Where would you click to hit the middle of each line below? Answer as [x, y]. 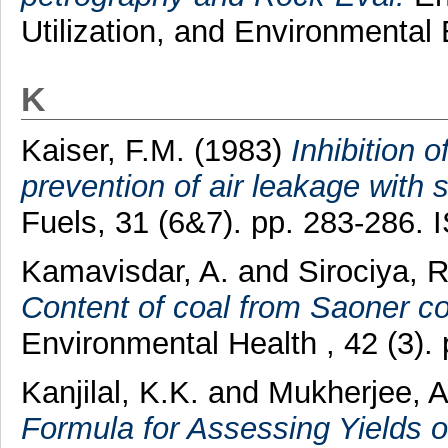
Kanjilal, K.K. [109, 392]
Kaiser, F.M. [102, 151]
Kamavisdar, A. [124, 271]
